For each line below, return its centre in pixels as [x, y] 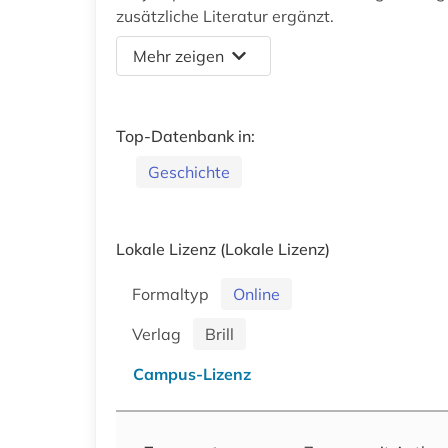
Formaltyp [174, 293]
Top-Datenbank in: [185, 135]
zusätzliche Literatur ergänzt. [225, 15]
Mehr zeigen [178, 55]
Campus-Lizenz [192, 373]
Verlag [160, 333]
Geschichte [189, 171]
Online [256, 293]
